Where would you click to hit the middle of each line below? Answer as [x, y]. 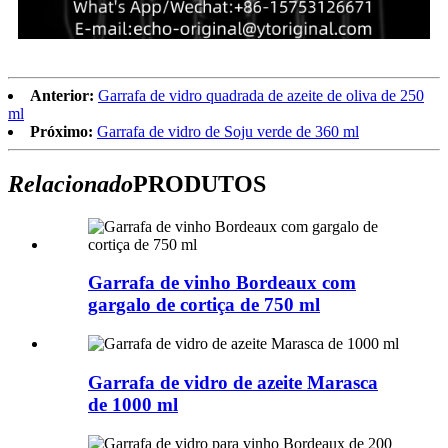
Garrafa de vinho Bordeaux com [222, 283]
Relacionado [70, 183]
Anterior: [62, 95]
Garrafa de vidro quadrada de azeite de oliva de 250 [261, 95]
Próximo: [61, 131]
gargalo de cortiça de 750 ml [204, 305]
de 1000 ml [133, 404]
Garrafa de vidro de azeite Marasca [233, 382]
